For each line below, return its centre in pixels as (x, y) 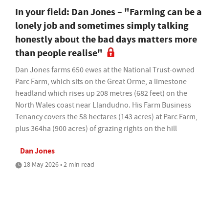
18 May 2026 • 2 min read (58, 164)
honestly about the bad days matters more (106, 39)
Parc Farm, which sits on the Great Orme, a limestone (101, 81)
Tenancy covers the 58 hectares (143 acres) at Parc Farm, (106, 117)
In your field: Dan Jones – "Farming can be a (109, 12)
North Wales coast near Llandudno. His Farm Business (103, 105)
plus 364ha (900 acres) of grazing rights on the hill (96, 128)
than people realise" (59, 53)
